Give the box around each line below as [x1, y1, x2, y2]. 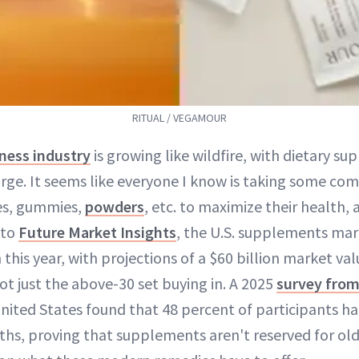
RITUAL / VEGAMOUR [132, 111, 227, 126]
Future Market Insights [18, 222, 176, 243]
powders [85, 196, 144, 217]
